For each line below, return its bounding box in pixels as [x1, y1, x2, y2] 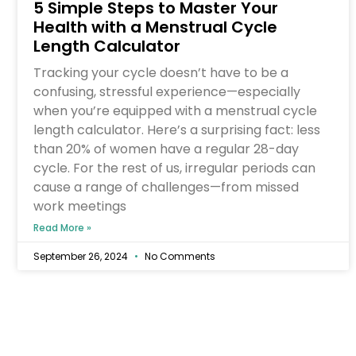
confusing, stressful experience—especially [33, 82, 300, 101]
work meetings [33, 196, 126, 215]
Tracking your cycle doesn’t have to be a [33, 63, 288, 82]
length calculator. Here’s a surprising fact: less [33, 120, 320, 139]
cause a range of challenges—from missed [33, 177, 299, 196]
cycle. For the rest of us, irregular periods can [33, 158, 315, 177]
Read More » [33, 220, 91, 234]
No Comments [142, 249, 215, 263]
